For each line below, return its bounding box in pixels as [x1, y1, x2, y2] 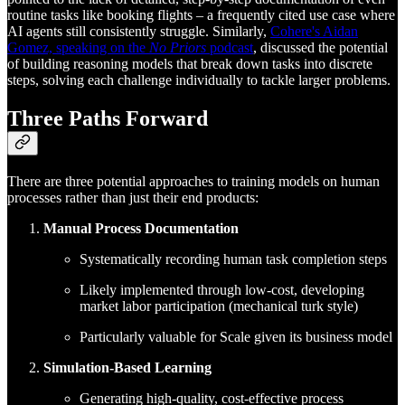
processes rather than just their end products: [7, 190, 259, 206]
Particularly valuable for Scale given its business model [80, 329, 392, 345]
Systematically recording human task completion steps [80, 251, 387, 268]
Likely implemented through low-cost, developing [80, 282, 364, 298]
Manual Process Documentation [43, 221, 239, 237]
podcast [206, 40, 253, 56]
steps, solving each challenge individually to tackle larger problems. [7, 72, 391, 89]
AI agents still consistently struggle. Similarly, [7, 24, 270, 40]
